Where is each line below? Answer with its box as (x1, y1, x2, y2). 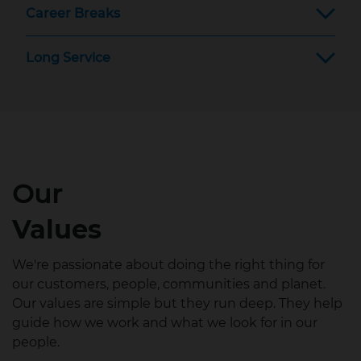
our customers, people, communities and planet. (12, 276, 326, 292)
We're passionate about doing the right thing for (12, 257, 325, 272)
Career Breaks (26, 6, 120, 21)
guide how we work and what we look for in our (12, 315, 317, 330)
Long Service (26, 50, 110, 65)
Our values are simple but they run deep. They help (12, 296, 342, 311)
